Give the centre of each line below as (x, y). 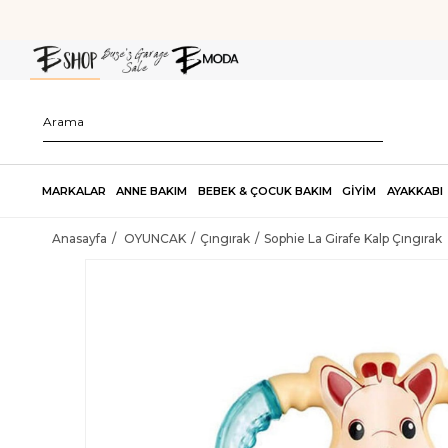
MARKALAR (74, 191)
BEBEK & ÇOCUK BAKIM (264, 191)
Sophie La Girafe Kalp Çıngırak (353, 238)
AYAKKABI (414, 191)
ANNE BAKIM (152, 191)
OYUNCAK (155, 238)
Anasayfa (79, 238)
